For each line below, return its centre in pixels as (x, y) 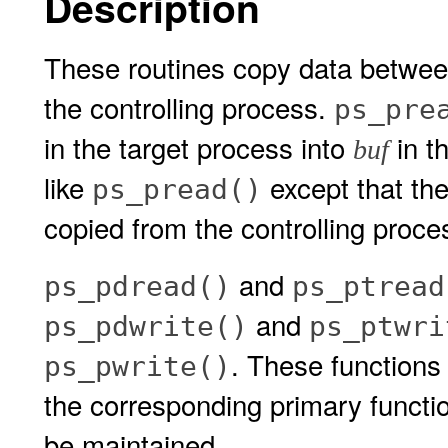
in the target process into (198, 147)
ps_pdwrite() (146, 326)
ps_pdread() (137, 286)
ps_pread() (177, 189)
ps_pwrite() (137, 366)
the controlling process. (189, 107)
